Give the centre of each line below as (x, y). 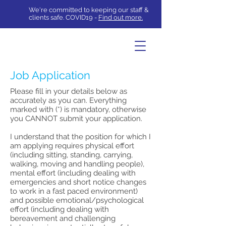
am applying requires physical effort (72, 146)
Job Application (50, 75)
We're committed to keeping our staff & (89, 10)
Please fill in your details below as (69, 91)
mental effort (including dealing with (73, 173)
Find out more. (121, 17)
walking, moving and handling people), (77, 164)
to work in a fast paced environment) (74, 191)
